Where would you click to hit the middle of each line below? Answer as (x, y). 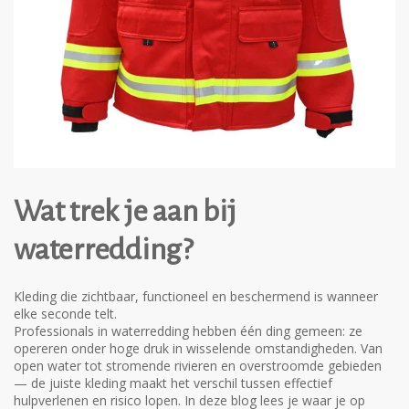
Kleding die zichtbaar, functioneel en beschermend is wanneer (196, 296)
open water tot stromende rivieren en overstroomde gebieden (198, 366)
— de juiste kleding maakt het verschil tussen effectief (173, 383)
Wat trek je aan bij (125, 211)
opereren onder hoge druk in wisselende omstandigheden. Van (198, 348)
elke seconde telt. (65, 314)
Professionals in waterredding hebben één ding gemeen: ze (188, 331)
